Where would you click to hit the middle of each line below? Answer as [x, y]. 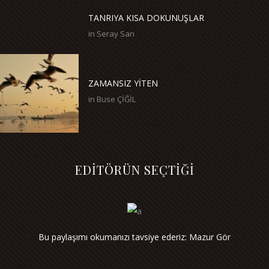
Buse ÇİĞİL [116, 99]
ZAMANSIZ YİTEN [123, 83]
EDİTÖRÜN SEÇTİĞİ [134, 169]
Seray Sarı [116, 33]
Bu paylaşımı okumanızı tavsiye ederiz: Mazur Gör [134, 237]
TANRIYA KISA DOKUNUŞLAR [146, 17]
